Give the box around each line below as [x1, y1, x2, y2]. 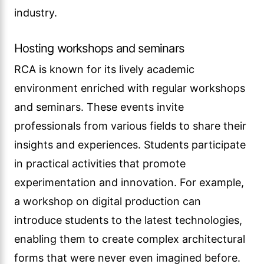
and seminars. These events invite [14, 101, 184, 113]
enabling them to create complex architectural [14, 233, 245, 245]
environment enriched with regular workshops [14, 82, 245, 94]
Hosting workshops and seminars [14, 41, 184, 55]
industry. [14, 6, 57, 19]
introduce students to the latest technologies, [14, 214, 242, 226]
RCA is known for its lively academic [14, 63, 194, 75]
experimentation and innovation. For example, [14, 176, 244, 189]
